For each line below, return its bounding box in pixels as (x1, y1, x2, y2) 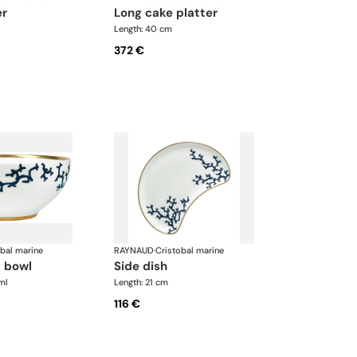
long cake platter (120, 5, 218, 22)
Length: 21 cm (114, 276, 169, 288)
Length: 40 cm (114, 23, 173, 35)
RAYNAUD (114, 244, 155, 256)
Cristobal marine (155, 244, 225, 256)
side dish (121, 257, 168, 274)
